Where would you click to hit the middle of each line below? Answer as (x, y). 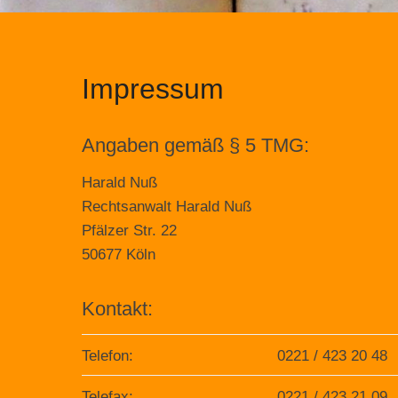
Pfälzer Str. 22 (129, 231)
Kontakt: (117, 309)
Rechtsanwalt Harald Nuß (167, 207)
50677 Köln (119, 255)
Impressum (153, 89)
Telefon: (107, 356)
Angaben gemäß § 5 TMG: (195, 145)
